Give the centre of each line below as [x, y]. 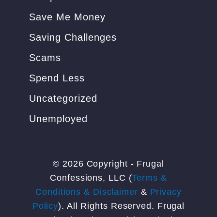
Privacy [166, 192]
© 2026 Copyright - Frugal [108, 163]
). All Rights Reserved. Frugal [122, 206]
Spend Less [57, 78]
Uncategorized [63, 98]
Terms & [149, 178]
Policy [45, 206]
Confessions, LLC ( [91, 178]
